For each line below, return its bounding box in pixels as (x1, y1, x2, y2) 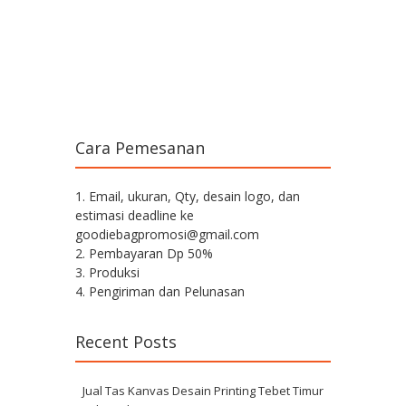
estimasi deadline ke (75, 207, 194, 225)
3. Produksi (75, 264, 140, 282)
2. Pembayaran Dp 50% (75, 245, 213, 263)
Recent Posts (75, 331, 177, 353)
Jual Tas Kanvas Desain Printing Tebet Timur (82, 382, 324, 400)
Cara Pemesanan (75, 137, 205, 159)
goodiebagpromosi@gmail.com (75, 226, 259, 244)
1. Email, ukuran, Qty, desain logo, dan (75, 188, 300, 206)
